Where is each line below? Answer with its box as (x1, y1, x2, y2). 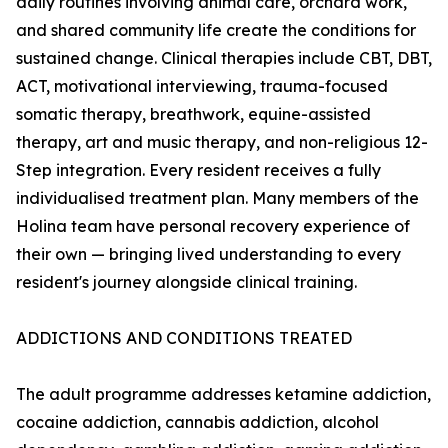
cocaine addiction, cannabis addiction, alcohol (16, 412, 379, 433)
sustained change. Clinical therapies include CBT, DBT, (16, 48, 432, 69)
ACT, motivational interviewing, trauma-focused (16, 76, 388, 97)
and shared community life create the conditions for (16, 20, 416, 41)
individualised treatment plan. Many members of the (16, 188, 419, 209)
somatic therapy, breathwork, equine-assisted (16, 104, 371, 125)
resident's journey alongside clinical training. (16, 272, 357, 293)
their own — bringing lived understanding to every (16, 244, 401, 265)
